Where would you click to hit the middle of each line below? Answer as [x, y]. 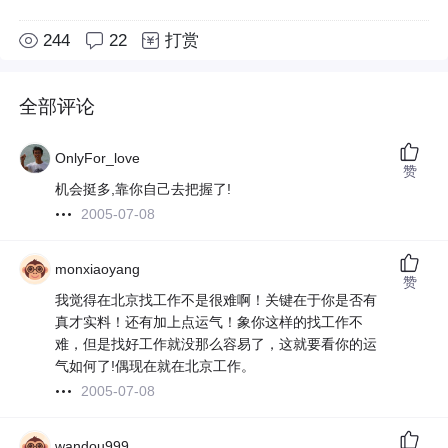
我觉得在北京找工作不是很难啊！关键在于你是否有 [216, 300]
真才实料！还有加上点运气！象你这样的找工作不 [209, 322]
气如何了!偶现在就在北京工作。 [155, 366]
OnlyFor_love [98, 158]
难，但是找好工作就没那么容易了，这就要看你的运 [216, 344]
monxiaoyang [98, 269]
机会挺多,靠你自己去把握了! [143, 189]
